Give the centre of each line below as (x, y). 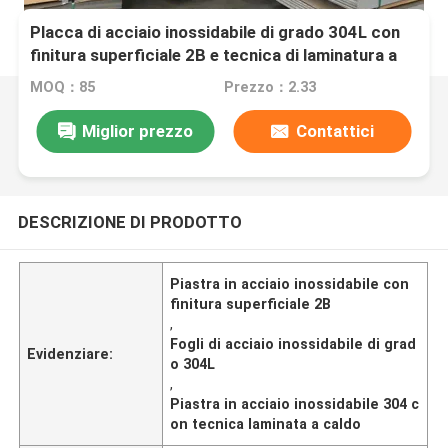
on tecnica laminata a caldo (266, 423)
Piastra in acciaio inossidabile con (290, 283)
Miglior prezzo (137, 130)
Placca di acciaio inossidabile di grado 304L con (215, 32)
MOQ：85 (63, 87)
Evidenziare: (70, 353)
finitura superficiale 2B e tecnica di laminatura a (214, 55)
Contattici (334, 130)
